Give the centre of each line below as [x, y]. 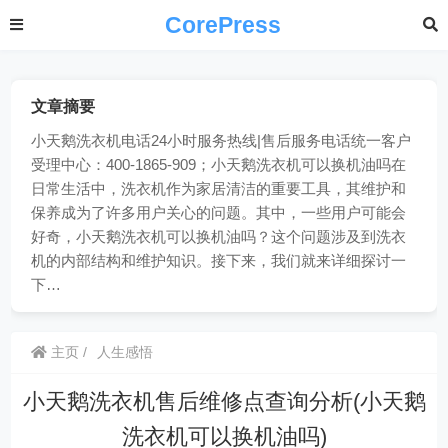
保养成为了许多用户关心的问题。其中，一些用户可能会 [219, 212]
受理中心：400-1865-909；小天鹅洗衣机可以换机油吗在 [219, 164]
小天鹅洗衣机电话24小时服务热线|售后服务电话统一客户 [221, 140]
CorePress [223, 25]
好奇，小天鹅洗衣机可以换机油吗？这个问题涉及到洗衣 [219, 236]
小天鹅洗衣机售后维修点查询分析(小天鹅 [224, 401]
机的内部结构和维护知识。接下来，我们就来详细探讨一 [219, 260]
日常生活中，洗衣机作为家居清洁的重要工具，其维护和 [219, 188]
